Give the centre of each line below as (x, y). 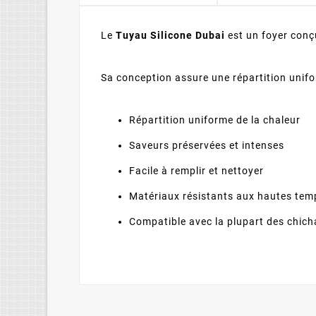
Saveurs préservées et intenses (207, 145)
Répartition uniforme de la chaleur (215, 120)
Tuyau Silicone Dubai (171, 36)
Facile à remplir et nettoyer (197, 171)
